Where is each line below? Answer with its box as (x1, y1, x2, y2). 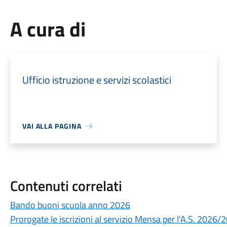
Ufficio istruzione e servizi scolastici (22, 72, 171, 88)
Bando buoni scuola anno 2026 (10, 198, 130, 212)
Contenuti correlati (10, 175, 122, 197)
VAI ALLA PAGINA (22, 121, 82, 131)
